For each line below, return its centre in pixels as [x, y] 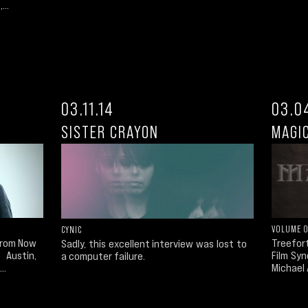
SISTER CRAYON [110, 132]
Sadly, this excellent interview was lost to [154, 243]
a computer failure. [103, 255]
